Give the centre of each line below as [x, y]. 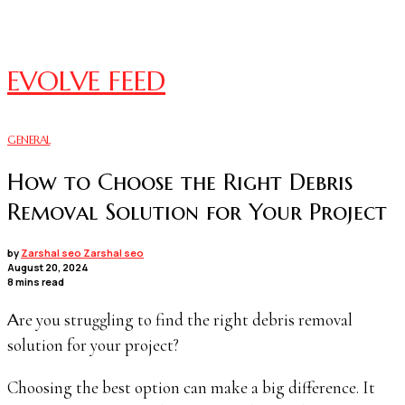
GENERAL [29, 139]
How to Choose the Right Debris [180, 181]
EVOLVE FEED [86, 80]
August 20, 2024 [48, 268]
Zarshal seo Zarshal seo [82, 253]
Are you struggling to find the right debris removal [13, 320]
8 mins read [36, 282]
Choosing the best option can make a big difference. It [191, 388]
